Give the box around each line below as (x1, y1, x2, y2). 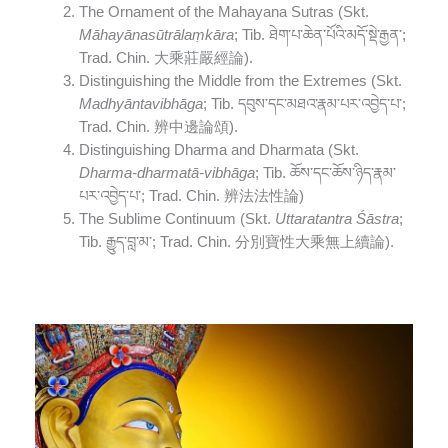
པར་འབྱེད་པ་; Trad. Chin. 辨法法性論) (78, 187, 304, 204)
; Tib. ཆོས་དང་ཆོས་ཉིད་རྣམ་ (254, 164, 396, 181)
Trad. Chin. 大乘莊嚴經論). (78, 49, 253, 66)
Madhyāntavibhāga (78, 95, 203, 112)
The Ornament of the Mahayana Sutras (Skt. (78, 3, 369, 20)
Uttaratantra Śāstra (274, 210, 399, 227)
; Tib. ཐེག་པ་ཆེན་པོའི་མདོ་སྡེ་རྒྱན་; (233, 26, 406, 43)
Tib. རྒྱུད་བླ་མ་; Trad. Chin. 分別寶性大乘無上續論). (78, 233, 394, 250)
